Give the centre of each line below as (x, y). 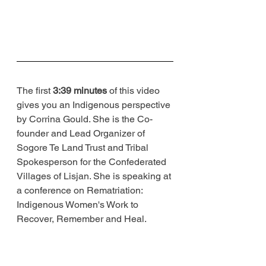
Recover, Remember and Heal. (82, 218)
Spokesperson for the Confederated (93, 161)
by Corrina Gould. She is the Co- (85, 119)
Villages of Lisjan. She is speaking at (95, 176)
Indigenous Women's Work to (79, 204)
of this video (134, 90)
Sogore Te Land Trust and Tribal (84, 147)
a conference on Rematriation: (81, 190)
